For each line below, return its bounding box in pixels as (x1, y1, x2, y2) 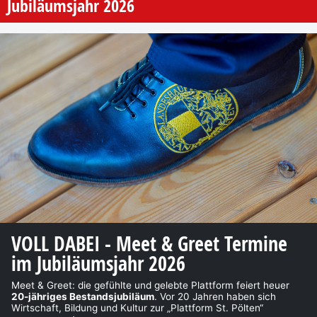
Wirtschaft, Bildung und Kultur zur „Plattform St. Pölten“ (11, 302, 263, 314)
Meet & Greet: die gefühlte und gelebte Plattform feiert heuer (11, 279, 289, 292)
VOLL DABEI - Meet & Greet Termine (11, 230, 287, 258)
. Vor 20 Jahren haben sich (154, 291, 276, 303)
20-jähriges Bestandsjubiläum (11, 291, 154, 303)
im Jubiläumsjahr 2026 (11, 250, 185, 278)
